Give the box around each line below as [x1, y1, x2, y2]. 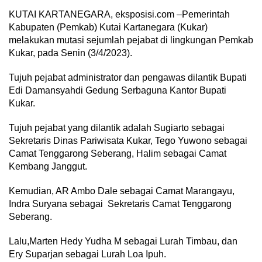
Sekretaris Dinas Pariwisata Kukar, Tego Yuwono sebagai [9, 136, 247, 146]
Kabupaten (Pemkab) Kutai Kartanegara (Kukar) [9, 22, 208, 33]
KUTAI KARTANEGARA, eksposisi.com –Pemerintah [9, 9, 230, 20]
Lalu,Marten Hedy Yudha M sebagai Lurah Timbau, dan [9, 236, 237, 247]
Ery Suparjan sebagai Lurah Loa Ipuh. [9, 249, 166, 260]
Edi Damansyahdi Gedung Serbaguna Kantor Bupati [9, 85, 226, 96]
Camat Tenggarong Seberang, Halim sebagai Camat [9, 149, 226, 159]
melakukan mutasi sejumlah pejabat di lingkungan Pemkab [9, 35, 253, 46]
